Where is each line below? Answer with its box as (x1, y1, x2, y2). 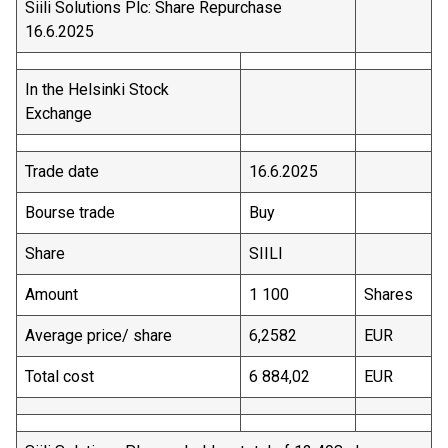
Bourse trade (25, 203, 147, 222)
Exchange (25, 104, 92, 123)
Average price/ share (25, 326, 184, 345)
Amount (25, 285, 126, 304)
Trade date (25, 162, 139, 181)
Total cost (25, 367, 138, 386)
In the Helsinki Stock (25, 80, 169, 99)
